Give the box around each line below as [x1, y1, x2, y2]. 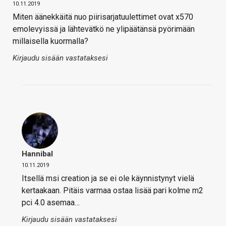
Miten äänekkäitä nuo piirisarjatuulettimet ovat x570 [13, 12, 193, 22]
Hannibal [22, 149, 53, 159]
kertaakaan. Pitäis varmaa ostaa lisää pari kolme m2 [22, 186, 203, 196]
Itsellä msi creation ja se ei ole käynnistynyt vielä [22, 174, 194, 184]
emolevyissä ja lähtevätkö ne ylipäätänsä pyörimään [13, 24, 195, 34]
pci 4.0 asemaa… [22, 198, 80, 208]
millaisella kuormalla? [13, 36, 88, 46]
